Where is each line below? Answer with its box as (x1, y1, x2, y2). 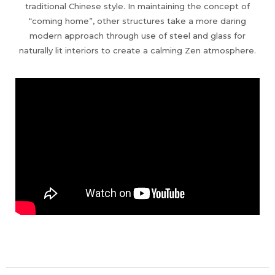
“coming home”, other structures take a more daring (29, 15, 246, 26)
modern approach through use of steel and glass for (29, 30, 246, 41)
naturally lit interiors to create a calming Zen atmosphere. (19, 45, 256, 55)
